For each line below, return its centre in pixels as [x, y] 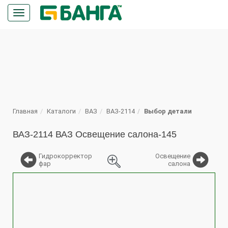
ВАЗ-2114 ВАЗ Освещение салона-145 [95, 134]
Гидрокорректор [65, 156]
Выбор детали [168, 111]
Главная [25, 111]
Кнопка [34, 14]
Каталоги [61, 111]
